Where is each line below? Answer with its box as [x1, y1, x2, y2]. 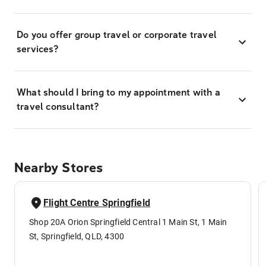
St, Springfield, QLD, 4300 [29, 232, 125, 242]
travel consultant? [17, 101, 99, 113]
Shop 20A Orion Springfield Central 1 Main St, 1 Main [29, 217, 227, 227]
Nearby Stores [14, 160, 103, 176]
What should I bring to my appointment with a [17, 87, 220, 99]
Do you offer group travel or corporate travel [17, 29, 217, 41]
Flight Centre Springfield [43, 197, 150, 209]
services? [17, 43, 58, 55]
